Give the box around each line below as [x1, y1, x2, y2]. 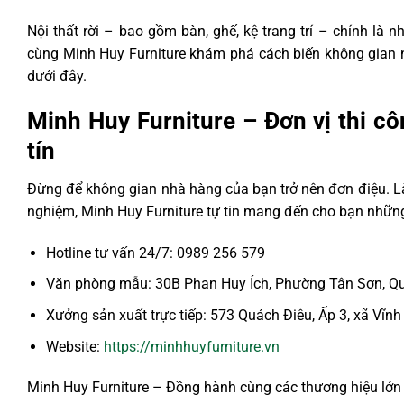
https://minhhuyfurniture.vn [99, 337, 280, 355]
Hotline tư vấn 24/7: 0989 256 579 [45, 243, 265, 262]
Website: [45, 337, 100, 355]
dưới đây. [27, 68, 87, 86]
